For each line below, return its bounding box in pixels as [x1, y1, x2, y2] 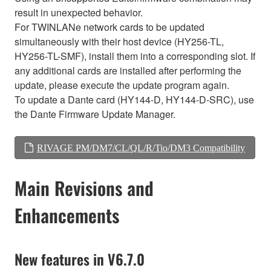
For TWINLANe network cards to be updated [15, 20, 204, 34]
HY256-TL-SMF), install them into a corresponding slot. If [15, 49, 255, 64]
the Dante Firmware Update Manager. [15, 107, 175, 122]
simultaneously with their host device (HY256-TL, [15, 34, 224, 49]
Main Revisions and [15, 174, 154, 201]
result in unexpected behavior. [15, 5, 143, 20]
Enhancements [15, 201, 119, 229]
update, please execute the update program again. [15, 78, 229, 93]
